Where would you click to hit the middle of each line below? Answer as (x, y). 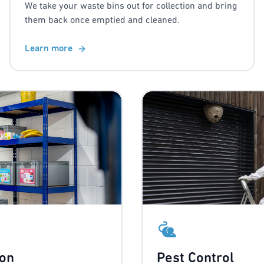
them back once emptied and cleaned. (102, 21)
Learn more (49, 49)
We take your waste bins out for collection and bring (131, 7)
